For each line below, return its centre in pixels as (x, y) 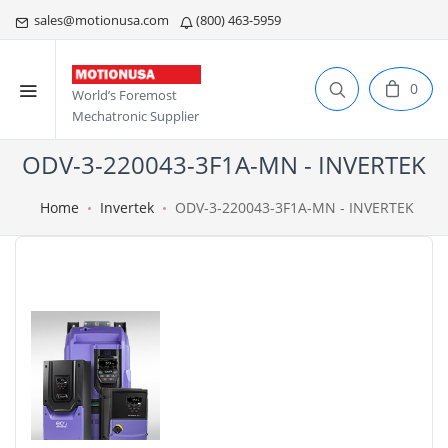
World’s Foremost (124, 95)
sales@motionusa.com (100, 20)
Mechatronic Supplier (135, 116)
